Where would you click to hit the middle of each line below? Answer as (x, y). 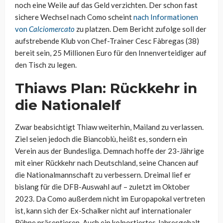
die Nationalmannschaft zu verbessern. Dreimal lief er (103, 175)
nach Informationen (166, 17)
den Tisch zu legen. (46, 65)
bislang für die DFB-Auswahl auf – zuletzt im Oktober (103, 187)
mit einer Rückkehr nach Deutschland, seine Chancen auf (107, 163)
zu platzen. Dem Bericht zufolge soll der (141, 29)
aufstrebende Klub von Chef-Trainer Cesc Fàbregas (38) (107, 41)
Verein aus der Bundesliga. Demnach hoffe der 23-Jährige (110, 151)
